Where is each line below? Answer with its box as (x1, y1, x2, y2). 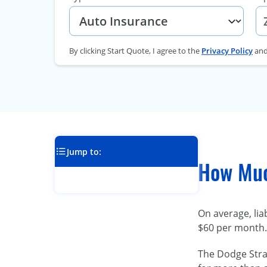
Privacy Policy (201, 45, 253, 57)
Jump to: (67, 145, 101, 157)
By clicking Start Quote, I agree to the (69, 45, 201, 57)
